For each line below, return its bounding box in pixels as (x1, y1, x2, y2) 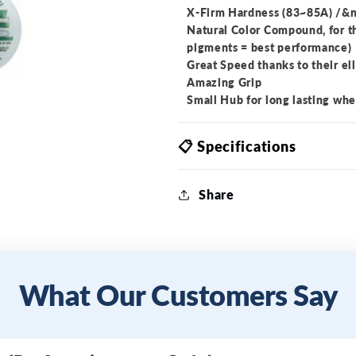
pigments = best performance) (187, 40, 352, 54)
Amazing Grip (187, 75, 262, 89)
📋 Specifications (177, 137, 296, 155)
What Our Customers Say (18, 277, 338, 312)
